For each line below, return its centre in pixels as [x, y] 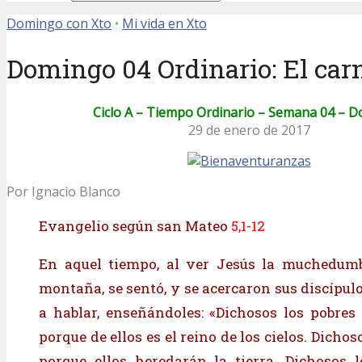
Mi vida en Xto [164, 23]
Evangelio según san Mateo [135, 226]
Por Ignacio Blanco [63, 192]
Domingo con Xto [59, 23]
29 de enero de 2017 [249, 130]
